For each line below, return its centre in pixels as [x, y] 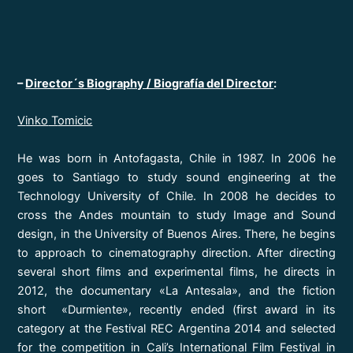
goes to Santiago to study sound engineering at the [176, 177]
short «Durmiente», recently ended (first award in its [176, 309]
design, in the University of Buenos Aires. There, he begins [176, 234]
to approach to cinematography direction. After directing [176, 253]
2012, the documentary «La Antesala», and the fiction [176, 290]
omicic [75, 121]
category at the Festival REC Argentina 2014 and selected [176, 328]
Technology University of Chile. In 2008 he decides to [176, 196]
